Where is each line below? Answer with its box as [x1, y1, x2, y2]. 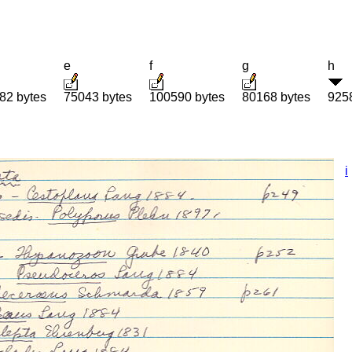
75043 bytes [64, 90, 132, 104]
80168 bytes [242, 90, 310, 104]
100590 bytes [149, 90, 225, 104]
